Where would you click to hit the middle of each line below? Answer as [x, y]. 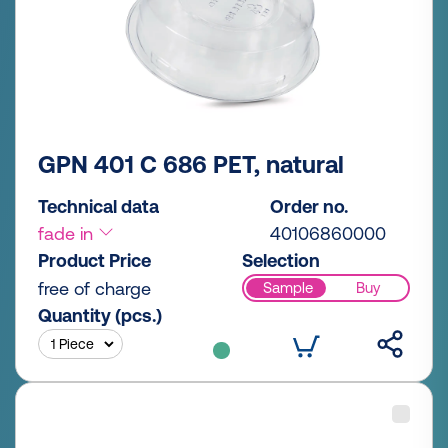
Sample [287, 288]
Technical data [98, 206]
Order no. [309, 206]
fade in [68, 233]
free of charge [94, 288]
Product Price [94, 260]
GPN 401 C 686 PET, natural [191, 164]
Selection [281, 260]
